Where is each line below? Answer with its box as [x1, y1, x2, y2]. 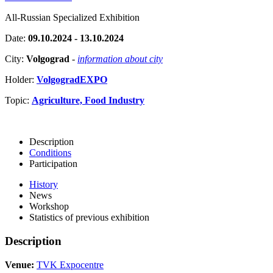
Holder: [5, 74, 37, 85]
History [29, 179, 58, 190]
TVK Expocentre [37, 259, 104, 270]
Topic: [5, 95, 32, 106]
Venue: [5, 259, 34, 270]
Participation [29, 158, 77, 169]
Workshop [29, 201, 69, 212]
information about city [77, 54, 163, 65]
